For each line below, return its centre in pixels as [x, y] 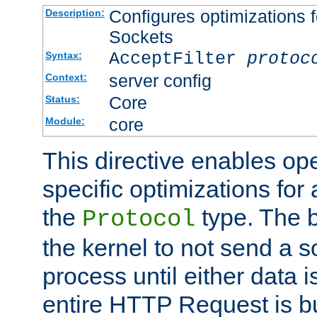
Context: [66, 77]
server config [160, 80]
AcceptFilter [178, 59]
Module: [65, 121]
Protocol [139, 219]
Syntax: [63, 55]
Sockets [141, 36]
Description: [75, 12]
